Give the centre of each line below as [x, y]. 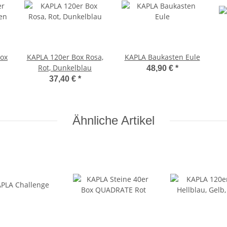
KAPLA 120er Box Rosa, [65, 57]
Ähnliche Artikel [113, 121]
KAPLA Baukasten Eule [162, 57]
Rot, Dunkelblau [65, 68]
